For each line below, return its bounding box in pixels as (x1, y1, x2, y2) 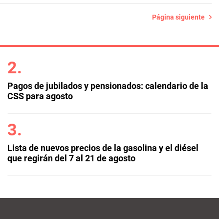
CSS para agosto (7, 91, 73, 101)
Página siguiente (152, 13, 209, 21)
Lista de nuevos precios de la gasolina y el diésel (7, 143, 198, 153)
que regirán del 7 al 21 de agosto (7, 153, 135, 163)
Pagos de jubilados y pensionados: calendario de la (7, 81, 208, 91)
